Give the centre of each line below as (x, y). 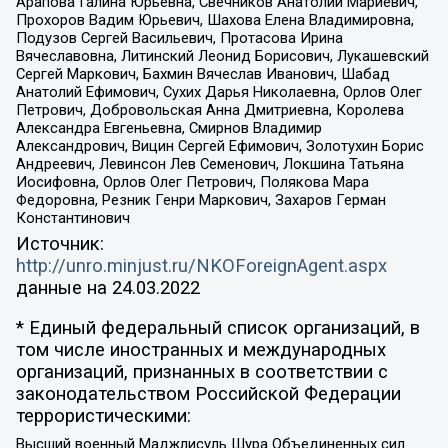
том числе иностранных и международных (200, 350)
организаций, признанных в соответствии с (201, 372)
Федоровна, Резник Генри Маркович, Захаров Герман (200, 200)
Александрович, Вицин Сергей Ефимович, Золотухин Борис (219, 146)
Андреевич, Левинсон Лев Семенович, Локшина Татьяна (209, 164)
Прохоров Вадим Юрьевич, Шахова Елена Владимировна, (214, 20)
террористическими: (103, 416)
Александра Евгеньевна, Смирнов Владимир (168, 128)
